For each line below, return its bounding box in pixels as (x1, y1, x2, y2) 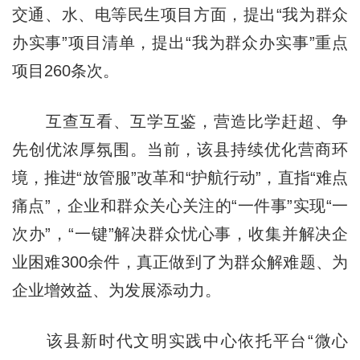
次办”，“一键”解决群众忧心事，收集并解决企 (11, 224, 349, 243)
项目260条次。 (11, 61, 119, 80)
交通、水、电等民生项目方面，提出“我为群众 (11, 5, 349, 23)
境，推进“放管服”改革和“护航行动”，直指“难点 (11, 168, 349, 186)
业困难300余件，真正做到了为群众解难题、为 (11, 252, 349, 271)
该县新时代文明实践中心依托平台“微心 (11, 331, 349, 350)
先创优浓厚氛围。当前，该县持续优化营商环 (11, 140, 349, 158)
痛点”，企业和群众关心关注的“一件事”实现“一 (11, 196, 349, 215)
